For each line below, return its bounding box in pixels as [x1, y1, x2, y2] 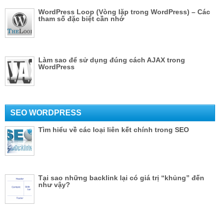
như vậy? [38, 180, 70, 189]
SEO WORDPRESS [10, 108, 82, 117]
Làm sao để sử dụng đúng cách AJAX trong [38, 55, 185, 64]
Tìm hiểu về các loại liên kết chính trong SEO [38, 125, 189, 134]
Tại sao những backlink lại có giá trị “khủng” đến [38, 173, 204, 182]
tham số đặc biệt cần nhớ [38, 14, 124, 23]
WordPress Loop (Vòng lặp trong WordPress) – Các [38, 7, 210, 16]
